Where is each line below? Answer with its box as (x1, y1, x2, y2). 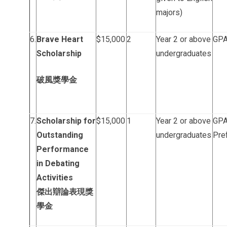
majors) (156, 8, 182, 17)
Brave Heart (36, 34, 83, 44)
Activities (36, 173, 73, 182)
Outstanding (36, 130, 83, 140)
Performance (36, 144, 89, 154)
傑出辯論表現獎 (36, 187, 93, 197)
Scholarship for (36, 116, 96, 126)
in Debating (36, 159, 80, 168)
